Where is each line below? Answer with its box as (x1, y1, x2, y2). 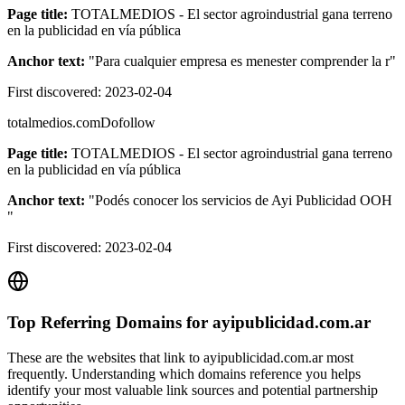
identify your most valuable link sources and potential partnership (7, 381, 378, 398)
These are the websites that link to (7, 349, 203, 365)
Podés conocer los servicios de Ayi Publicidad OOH (95, 193, 392, 209)
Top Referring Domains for (7, 313, 212, 333)
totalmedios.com (7, 115, 100, 131)
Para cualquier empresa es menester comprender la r (95, 53, 390, 70)
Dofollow (100, 115, 155, 131)
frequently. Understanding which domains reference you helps (7, 365, 361, 381)
